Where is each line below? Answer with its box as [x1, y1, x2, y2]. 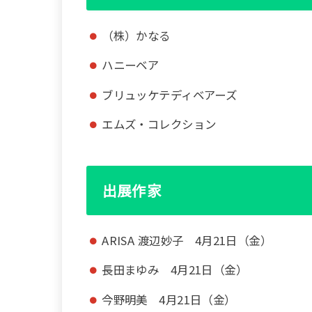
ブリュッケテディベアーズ [102, 86, 237, 103]
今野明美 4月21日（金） [102, 290, 236, 308]
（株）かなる [102, 26, 171, 44]
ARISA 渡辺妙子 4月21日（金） [102, 231, 272, 249]
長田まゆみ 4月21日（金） [102, 261, 248, 279]
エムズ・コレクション [102, 116, 217, 133]
